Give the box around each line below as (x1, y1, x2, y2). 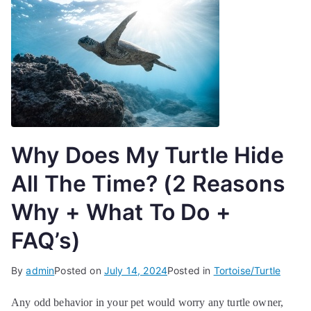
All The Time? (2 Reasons (11, 170, 285, 197)
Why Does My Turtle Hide (11, 142, 284, 169)
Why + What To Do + (11, 199, 231, 226)
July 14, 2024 (103, 264, 167, 276)
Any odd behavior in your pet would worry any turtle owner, (11, 296, 284, 308)
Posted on (54, 264, 104, 276)
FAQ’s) (11, 227, 81, 254)
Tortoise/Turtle (213, 264, 281, 276)
